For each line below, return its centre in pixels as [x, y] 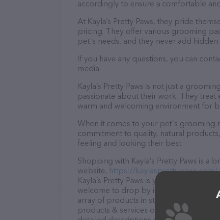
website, [93, 170]
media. [89, 68]
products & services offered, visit [136, 210]
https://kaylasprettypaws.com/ [163, 170]
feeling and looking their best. [130, 143]
